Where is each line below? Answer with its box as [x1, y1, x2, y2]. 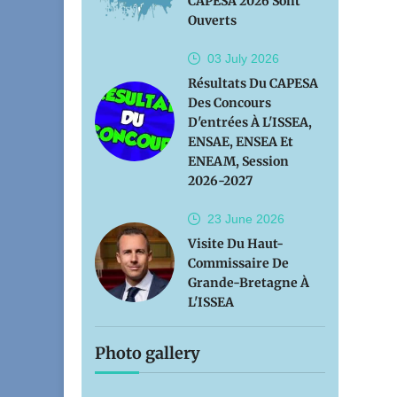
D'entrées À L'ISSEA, [188, 114, 312, 130]
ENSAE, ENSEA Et [188, 134, 293, 150]
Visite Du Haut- [188, 236, 284, 252]
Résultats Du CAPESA [188, 75, 318, 91]
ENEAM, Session [188, 153, 289, 169]
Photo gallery [95, 343, 200, 363]
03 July [207, 51, 247, 66]
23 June [207, 212, 253, 226]
